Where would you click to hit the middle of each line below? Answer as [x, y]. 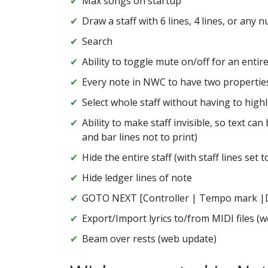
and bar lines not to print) [140, 137]
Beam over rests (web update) [149, 239]
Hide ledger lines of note [137, 178]
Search [97, 42]
